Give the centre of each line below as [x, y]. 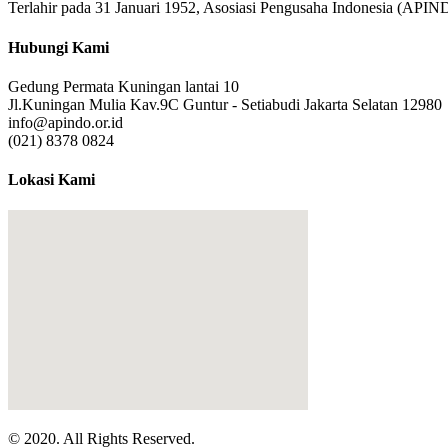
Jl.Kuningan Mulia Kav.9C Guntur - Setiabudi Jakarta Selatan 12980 [225, 104]
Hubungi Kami [58, 47]
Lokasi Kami [51, 180]
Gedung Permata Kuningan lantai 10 [123, 86]
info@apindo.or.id [65, 122]
